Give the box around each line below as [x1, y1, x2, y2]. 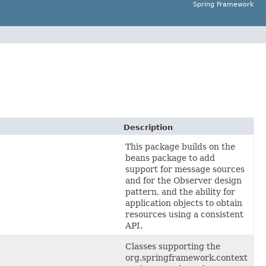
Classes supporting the [125, 241, 220, 251]
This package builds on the [125, 141, 235, 151]
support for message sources [125, 164, 245, 174]
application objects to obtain [125, 198, 242, 208]
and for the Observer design [125, 175, 242, 185]
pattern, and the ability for [125, 186, 235, 197]
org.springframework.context [125, 252, 248, 262]
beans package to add [125, 153, 215, 163]
